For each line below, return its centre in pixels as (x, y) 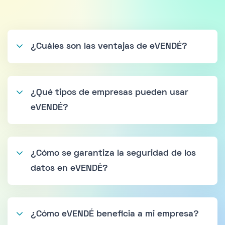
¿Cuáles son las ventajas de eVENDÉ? (109, 47)
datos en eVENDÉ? (69, 169)
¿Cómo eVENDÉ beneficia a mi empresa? (115, 214)
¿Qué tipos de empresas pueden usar (109, 93)
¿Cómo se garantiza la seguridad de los (113, 154)
